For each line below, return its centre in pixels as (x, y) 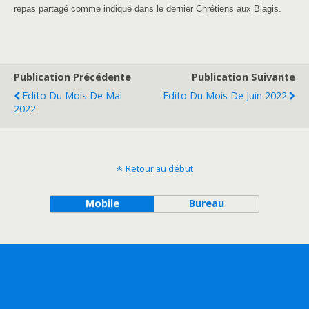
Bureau (207, 203)
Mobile (102, 203)
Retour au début (159, 168)
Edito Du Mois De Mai (72, 96)
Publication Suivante (243, 77)
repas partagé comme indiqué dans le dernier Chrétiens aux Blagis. (148, 9)
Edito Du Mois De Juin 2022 (225, 96)
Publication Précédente (72, 77)
